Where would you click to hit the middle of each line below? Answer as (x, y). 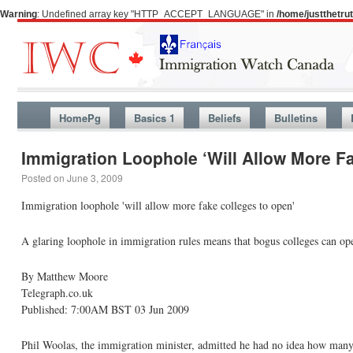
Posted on (43, 178)
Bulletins (295, 118)
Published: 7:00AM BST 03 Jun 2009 (105, 309)
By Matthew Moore (65, 276)
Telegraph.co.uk (57, 293)
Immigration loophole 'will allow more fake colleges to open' (158, 205)
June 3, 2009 (95, 178)
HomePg (80, 118)
